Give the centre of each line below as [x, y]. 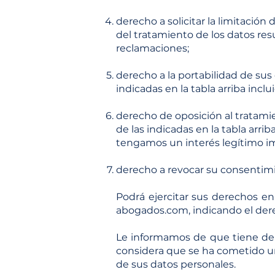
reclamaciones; [153, 48]
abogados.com [152, 210]
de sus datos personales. [176, 264]
